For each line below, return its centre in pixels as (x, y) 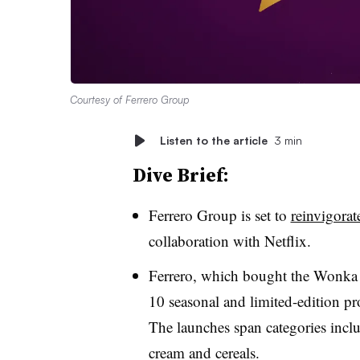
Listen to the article (213, 140)
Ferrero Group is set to (219, 215)
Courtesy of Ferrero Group (129, 99)
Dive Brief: (180, 174)
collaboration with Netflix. (229, 240)
